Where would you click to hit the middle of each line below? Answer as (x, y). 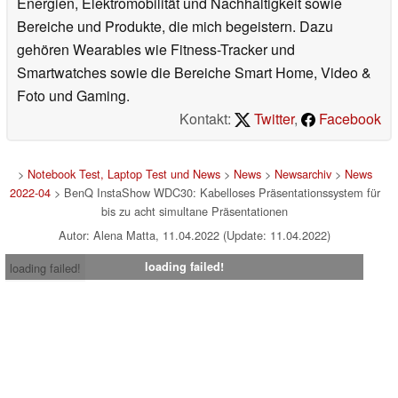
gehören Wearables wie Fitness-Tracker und (156, 49)
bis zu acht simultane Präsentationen (195, 211)
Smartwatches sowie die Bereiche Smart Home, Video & (194, 72)
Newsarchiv (302, 173)
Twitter (272, 118)
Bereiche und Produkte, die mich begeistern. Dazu (175, 26)
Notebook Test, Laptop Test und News (123, 173)
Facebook (348, 118)
